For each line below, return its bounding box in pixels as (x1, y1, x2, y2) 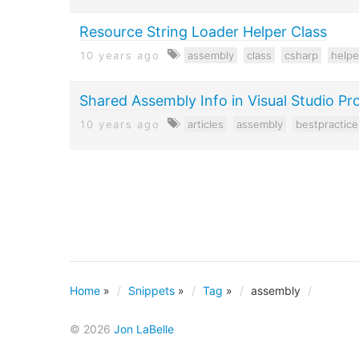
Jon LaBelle (114, 322, 174, 336)
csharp (284, 49, 319, 62)
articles (188, 118, 224, 131)
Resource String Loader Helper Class (79, 23, 327, 40)
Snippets (128, 284, 175, 297)
